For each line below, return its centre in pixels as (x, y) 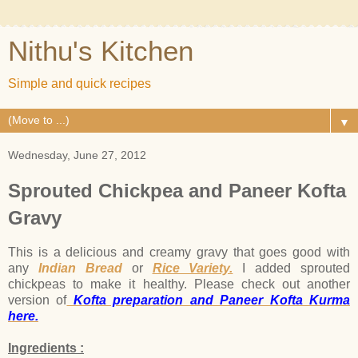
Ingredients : (46, 348)
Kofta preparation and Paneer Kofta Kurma (209, 300)
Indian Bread (80, 268)
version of (38, 300)
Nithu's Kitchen (101, 51)
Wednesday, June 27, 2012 (77, 155)
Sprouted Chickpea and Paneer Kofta (177, 191)
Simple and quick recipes (80, 84)
